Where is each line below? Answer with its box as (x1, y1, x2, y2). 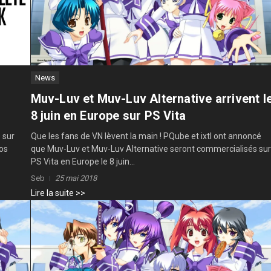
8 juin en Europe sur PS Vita (30, 108, 186, 123)
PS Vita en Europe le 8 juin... (30, 156, 135, 166)
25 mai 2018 (54, 173, 97, 183)
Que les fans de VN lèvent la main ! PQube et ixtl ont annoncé (30, 131, 261, 141)
